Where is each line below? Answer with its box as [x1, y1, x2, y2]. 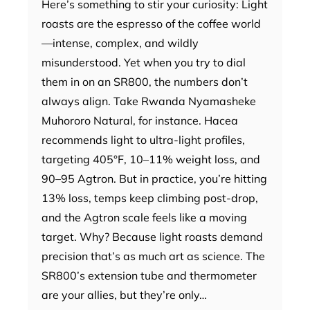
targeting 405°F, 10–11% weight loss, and [42, 152, 260, 166]
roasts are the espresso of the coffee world [42, 16, 261, 30]
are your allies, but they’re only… [42, 287, 207, 302]
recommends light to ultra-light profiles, [42, 132, 245, 147]
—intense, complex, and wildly [42, 35, 199, 50]
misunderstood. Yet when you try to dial [42, 55, 246, 69]
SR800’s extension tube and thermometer [42, 268, 257, 282]
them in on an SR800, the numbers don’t [42, 74, 248, 89]
